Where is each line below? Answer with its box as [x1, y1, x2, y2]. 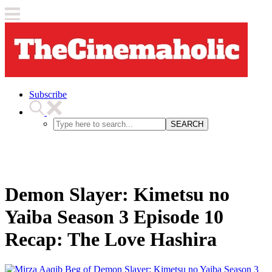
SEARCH [171, 120, 203, 129]
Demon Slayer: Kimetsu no [5, 183, 229, 206]
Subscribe [29, 89, 67, 100]
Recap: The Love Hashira [5, 228, 217, 251]
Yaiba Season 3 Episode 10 [5, 206, 223, 228]
